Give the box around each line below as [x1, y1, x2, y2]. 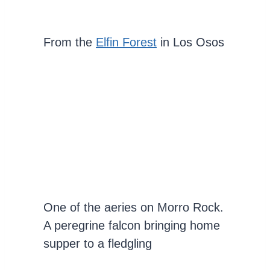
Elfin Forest [96, 35, 157, 49]
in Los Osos [157, 35, 224, 49]
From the [43, 35, 96, 49]
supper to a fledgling [43, 237, 152, 251]
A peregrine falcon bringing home [43, 219, 220, 233]
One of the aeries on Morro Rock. [43, 201, 224, 215]
